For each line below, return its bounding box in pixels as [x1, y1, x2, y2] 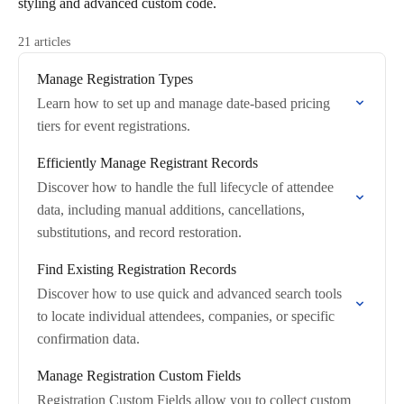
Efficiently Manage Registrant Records [37, 155, 258, 170]
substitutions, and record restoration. [37, 225, 242, 240]
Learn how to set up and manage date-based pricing [37, 96, 330, 111]
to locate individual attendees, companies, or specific [37, 308, 335, 324]
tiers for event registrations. [37, 118, 190, 133]
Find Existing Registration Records [37, 262, 236, 277]
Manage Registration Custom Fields [37, 368, 241, 383]
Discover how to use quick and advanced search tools [37, 286, 342, 301]
